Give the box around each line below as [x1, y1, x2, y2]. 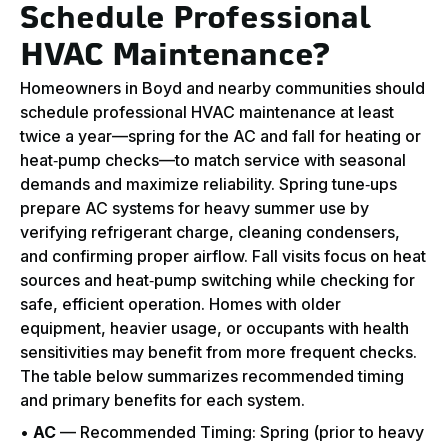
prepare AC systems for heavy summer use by [20, 198, 369, 219]
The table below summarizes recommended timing [20, 366, 404, 387]
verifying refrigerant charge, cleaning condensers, [20, 222, 400, 243]
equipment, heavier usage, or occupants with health [20, 318, 409, 339]
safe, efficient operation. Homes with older [20, 294, 341, 315]
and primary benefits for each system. [20, 390, 305, 411]
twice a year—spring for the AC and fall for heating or [20, 126, 421, 147]
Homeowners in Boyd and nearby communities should [20, 78, 425, 99]
